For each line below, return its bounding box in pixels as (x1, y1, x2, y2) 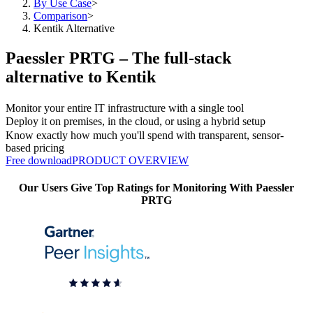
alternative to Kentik (6, 67, 156, 86)
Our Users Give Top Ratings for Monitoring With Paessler (19, 181, 294, 194)
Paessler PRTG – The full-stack (6, 48, 231, 67)
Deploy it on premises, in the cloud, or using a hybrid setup (6, 115, 265, 128)
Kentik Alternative (34, 22, 115, 34)
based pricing (6, 141, 64, 154)
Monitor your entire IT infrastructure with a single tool (6, 101, 244, 114)
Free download (6, 154, 72, 166)
